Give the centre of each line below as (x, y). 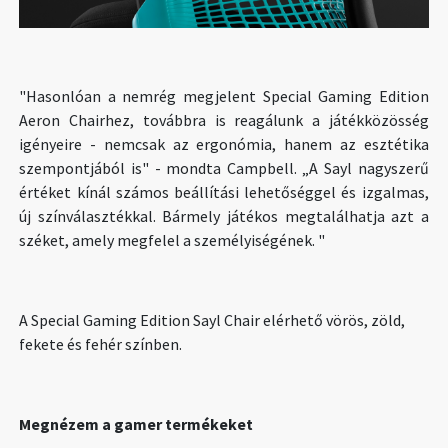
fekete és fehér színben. (101, 343)
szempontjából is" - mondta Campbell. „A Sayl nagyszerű (224, 167)
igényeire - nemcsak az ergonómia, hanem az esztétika (224, 143)
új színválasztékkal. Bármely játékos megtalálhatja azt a (224, 215)
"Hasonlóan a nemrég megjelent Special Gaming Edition (224, 95)
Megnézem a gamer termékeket (136, 423)
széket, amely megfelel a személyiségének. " (172, 239)
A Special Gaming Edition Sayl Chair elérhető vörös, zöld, (212, 319)
